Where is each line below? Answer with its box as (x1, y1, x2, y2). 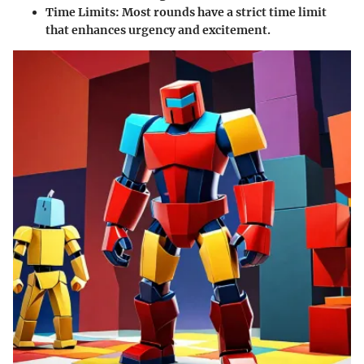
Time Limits (45, 4, 115, 19)
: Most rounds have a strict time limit (115, 4, 327, 19)
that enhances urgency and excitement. (45, 22, 271, 37)
